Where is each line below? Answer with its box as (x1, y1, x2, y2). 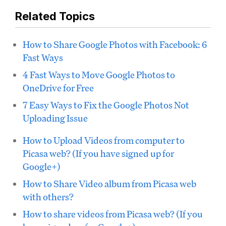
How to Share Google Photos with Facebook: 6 (23, 38, 207, 50)
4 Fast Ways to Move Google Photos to (23, 69, 175, 81)
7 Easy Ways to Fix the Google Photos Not (23, 99, 189, 111)
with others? (23, 191, 74, 203)
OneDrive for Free (23, 82, 94, 94)
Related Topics (15, 10, 95, 23)
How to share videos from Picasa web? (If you (23, 208, 203, 220)
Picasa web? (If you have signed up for (23, 147, 174, 159)
